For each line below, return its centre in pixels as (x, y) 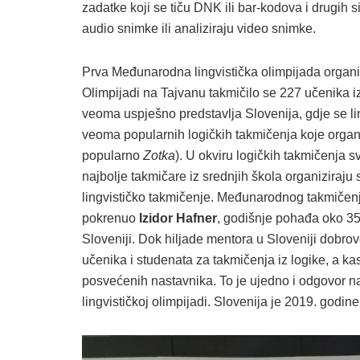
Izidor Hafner (178, 218)
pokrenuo (110, 218)
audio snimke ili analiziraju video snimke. (199, 28)
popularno (112, 155)
